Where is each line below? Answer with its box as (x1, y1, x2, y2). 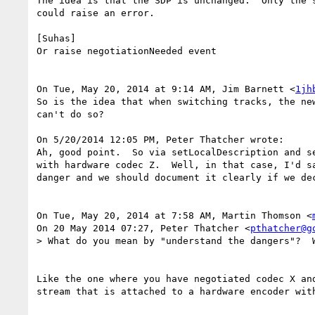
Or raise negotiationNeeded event (37, 45, 217, 56)
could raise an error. (37, 7, 155, 18)
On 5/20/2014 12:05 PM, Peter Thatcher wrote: (37, 134, 284, 145)
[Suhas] (37, 32, 76, 44)
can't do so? (37, 108, 104, 120)
